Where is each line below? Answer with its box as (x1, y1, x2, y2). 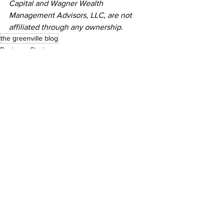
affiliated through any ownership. (9, 23, 123, 31)
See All (137, 124, 159, 132)
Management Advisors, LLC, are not (9, 11, 134, 19)
